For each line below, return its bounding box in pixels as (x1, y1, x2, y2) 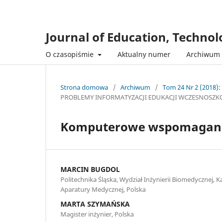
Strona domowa (60, 82, 108, 92)
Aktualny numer (117, 49, 170, 59)
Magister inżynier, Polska (60, 209, 134, 219)
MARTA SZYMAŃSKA (60, 199, 130, 209)
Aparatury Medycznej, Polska (60, 184, 146, 194)
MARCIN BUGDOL (60, 164, 120, 174)
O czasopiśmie (46, 49, 96, 59)
